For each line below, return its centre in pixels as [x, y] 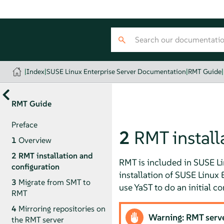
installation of [147, 174]
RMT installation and [55, 155]
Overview [35, 140]
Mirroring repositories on [62, 208]
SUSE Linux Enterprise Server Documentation [116, 71]
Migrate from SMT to [54, 182]
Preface [24, 124]
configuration [35, 166]
